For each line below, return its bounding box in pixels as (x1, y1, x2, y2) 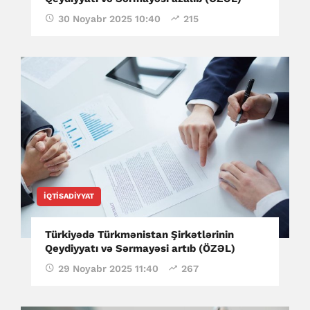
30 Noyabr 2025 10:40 (58, 12, 161, 24)
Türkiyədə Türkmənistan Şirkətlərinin (45, 228, 234, 241)
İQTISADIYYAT (44, 191, 94, 201)
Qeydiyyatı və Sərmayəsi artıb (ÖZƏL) (45, 241, 235, 255)
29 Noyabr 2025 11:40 (58, 262, 158, 274)
